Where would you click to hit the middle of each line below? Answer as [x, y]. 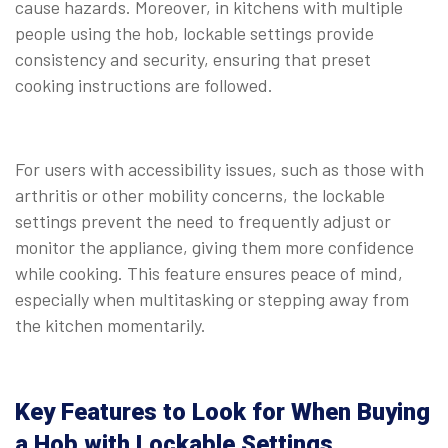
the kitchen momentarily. [110, 325]
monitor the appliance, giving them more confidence [214, 247]
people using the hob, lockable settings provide [194, 33]
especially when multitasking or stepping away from [212, 299]
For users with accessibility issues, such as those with [219, 169]
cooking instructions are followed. [144, 85]
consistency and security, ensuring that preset [193, 59]
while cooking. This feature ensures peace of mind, [209, 273]
